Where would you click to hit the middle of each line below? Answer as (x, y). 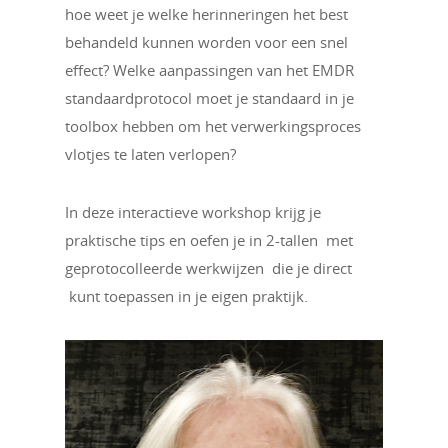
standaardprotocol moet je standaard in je (209, 98)
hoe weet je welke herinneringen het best (206, 14)
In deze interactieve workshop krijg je (193, 212)
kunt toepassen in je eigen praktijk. (186, 296)
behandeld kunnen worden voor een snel (206, 42)
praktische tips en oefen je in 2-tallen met (209, 240)
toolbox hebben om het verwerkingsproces (213, 126)
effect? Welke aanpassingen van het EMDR (209, 70)
